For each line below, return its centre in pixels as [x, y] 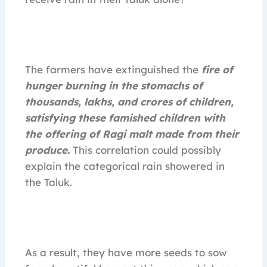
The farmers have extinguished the [112, 70]
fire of [216, 70]
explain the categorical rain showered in [125, 166]
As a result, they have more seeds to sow [126, 253]
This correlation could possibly [145, 150]
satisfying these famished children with [125, 118]
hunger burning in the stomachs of [114, 86]
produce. [47, 150]
